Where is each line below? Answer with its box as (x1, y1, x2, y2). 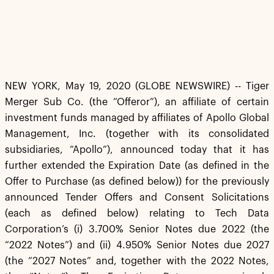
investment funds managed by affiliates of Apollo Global (5, 113, 269, 123)
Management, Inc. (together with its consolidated (5, 129, 269, 139)
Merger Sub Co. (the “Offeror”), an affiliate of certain (5, 97, 269, 107)
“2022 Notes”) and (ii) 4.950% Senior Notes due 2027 (5, 240, 269, 250)
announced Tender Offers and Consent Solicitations (5, 193, 269, 202)
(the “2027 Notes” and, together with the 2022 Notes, (5, 256, 269, 266)
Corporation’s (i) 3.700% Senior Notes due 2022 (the (5, 224, 269, 234)
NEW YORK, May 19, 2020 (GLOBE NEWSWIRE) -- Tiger (5, 81, 269, 91)
